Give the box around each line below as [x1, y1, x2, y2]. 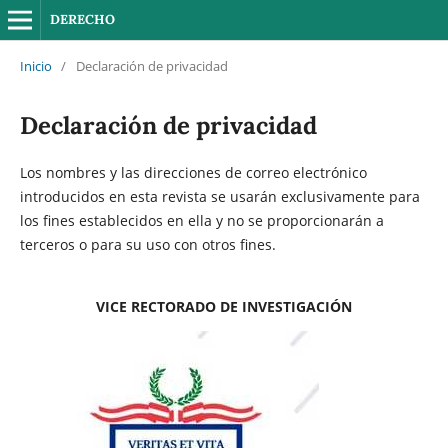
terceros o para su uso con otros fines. [19, 234, 276, 254]
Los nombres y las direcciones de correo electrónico [19, 162, 367, 182]
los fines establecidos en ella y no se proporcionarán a [19, 210, 384, 230]
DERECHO [49, 11, 115, 28]
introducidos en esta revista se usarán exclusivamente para [19, 186, 420, 206]
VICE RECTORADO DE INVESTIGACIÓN [96, 296, 352, 316]
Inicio [19, 56, 52, 75]
